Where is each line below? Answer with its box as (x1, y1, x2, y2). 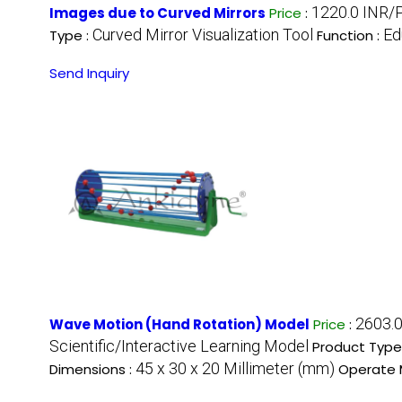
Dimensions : (49, 360, 135, 380)
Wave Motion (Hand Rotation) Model (49, 315, 310, 335)
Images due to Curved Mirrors (49, 4, 266, 23)
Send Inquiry (49, 64, 129, 83)
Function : (317, 26, 383, 46)
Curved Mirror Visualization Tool (92, 25, 313, 45)
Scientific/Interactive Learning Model (49, 336, 309, 356)
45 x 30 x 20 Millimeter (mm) (135, 359, 335, 379)
